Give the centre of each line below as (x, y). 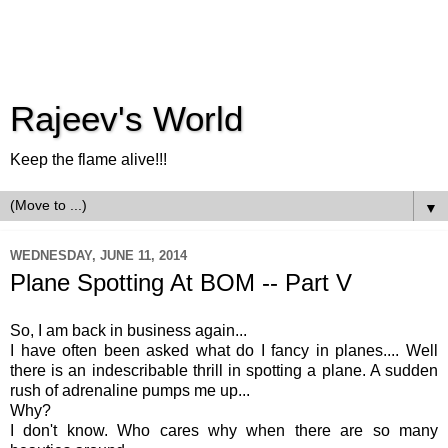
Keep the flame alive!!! (88, 159)
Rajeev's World (126, 119)
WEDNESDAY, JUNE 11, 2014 (98, 255)
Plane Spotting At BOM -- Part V (181, 282)
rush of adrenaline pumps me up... (132, 390)
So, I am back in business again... (128, 330)
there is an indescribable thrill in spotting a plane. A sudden (224, 370)
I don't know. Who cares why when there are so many (224, 430)
